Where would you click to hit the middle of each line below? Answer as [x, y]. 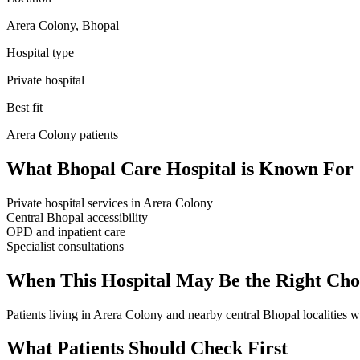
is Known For [295, 168]
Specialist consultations [65, 246]
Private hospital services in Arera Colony [110, 202]
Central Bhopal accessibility [77, 217]
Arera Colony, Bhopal [63, 25]
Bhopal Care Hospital [147, 168]
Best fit [25, 107]
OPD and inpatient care [66, 231]
